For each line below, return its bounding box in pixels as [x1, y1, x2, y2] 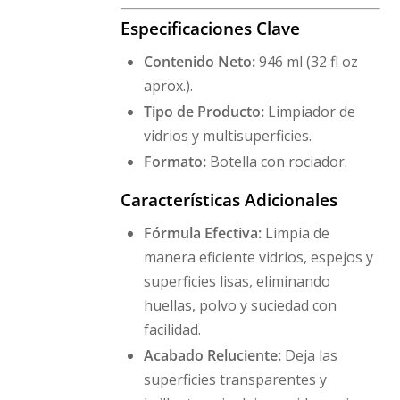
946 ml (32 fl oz [254, 52, 358, 72]
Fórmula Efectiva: [143, 223, 262, 244]
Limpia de [261, 223, 329, 244]
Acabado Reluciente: [143, 345, 281, 365]
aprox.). [143, 76, 193, 96]
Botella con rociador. [205, 151, 347, 171]
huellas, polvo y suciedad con [143, 296, 337, 316]
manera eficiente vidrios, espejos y [143, 247, 373, 268]
